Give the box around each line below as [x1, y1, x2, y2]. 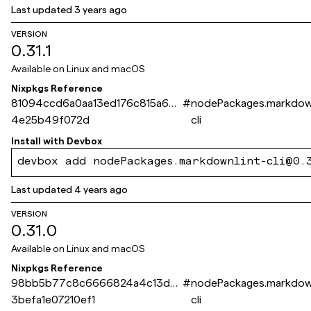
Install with [11, 135, 65, 146]
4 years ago [74, 184, 128, 195]
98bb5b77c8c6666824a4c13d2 [11, 277, 176, 289]
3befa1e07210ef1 [11, 294, 95, 305]
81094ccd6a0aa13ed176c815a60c [11, 97, 182, 109]
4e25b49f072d [11, 114, 90, 126]
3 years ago [74, 4, 127, 15]
